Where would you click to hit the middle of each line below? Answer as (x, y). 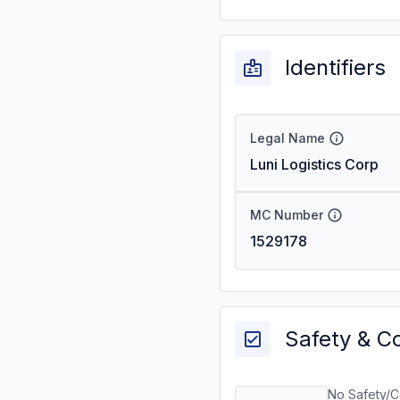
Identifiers (335, 67)
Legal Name (287, 138)
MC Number (287, 215)
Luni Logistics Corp (314, 164)
